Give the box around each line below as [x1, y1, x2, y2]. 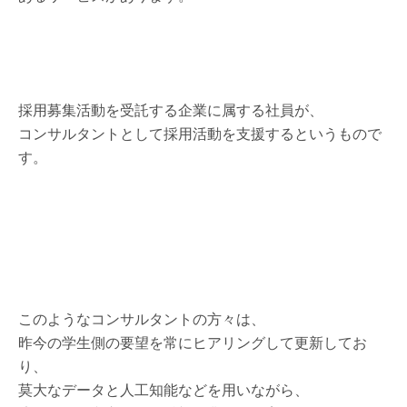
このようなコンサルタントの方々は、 [18, 308, 265, 329]
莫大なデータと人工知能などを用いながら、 [18, 379, 309, 400]
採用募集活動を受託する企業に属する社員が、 [18, 99, 323, 120]
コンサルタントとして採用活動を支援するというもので [18, 123, 382, 144]
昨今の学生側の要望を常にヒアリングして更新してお [18, 332, 367, 352]
